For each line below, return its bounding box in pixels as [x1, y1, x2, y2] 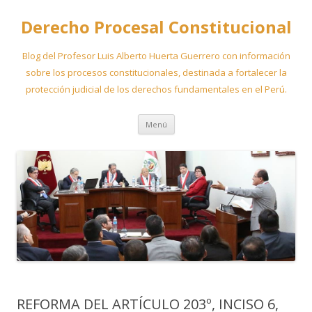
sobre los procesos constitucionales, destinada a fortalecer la [25, 66, 287, 79]
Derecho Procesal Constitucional [20, 15, 292, 38]
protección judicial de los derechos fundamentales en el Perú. [25, 83, 287, 95]
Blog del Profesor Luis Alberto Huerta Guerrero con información [22, 49, 290, 62]
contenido [174, 132, 220, 145]
